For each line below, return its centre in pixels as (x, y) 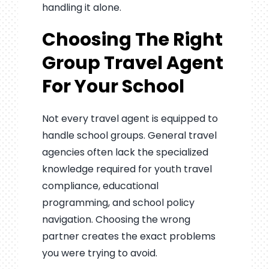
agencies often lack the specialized (125, 153)
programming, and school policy (118, 203)
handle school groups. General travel (129, 136)
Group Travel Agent (132, 63)
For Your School (113, 87)
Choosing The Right (132, 40)
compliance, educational (100, 186)
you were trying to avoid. (99, 253)
